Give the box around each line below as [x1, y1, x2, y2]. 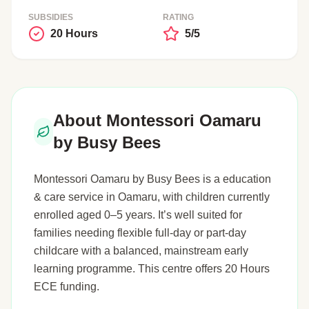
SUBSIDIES [28, 12, 73, 22]
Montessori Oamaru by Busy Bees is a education [34, 173, 271, 185]
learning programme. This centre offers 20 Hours [34, 263, 270, 275]
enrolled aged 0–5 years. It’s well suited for [34, 209, 242, 221]
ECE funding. [34, 281, 99, 292]
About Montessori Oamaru [52, 111, 261, 130]
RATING [163, 12, 194, 22]
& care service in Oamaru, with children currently [34, 191, 270, 203]
